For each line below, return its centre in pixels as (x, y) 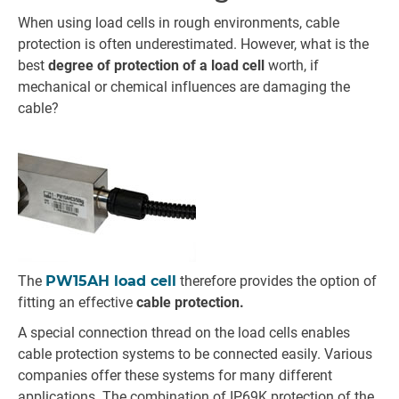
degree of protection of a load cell (156, 65)
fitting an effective (77, 302)
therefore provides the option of (277, 281)
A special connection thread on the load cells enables (184, 333)
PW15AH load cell (111, 281)
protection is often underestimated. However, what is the (193, 44)
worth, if (292, 65)
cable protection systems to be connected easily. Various (195, 354)
